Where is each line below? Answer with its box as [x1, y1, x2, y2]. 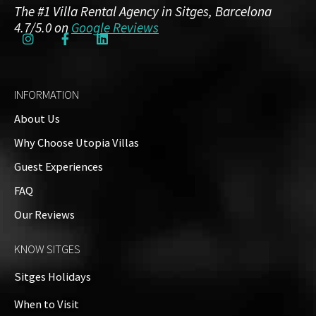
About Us [14, 111, 60, 127]
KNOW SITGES [14, 242, 80, 257]
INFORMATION [14, 87, 79, 103]
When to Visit [14, 297, 79, 312]
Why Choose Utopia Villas [14, 135, 139, 151]
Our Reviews [14, 207, 75, 223]
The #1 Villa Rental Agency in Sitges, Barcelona [14, 2, 272, 20]
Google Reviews [71, 18, 159, 36]
